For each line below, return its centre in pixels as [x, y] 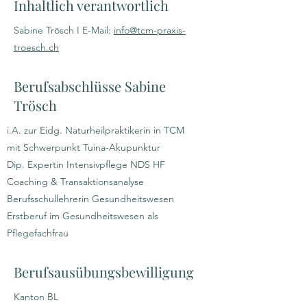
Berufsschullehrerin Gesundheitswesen [90, 199]
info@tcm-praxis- [150, 30]
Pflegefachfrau [38, 233]
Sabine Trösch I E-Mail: [64, 30]
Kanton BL [36, 297]
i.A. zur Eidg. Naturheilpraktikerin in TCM [96, 130]
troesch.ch [36, 47]
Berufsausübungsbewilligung [104, 272]
